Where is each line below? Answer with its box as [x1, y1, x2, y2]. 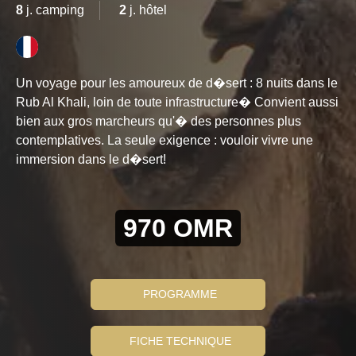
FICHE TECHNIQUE [129, 335, 231, 347]
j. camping [23, 3, 84, 17]
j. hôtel [126, 3, 167, 17]
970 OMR [123, 214, 233, 242]
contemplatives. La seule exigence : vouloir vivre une [16, 133, 313, 147]
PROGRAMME [143, 288, 217, 300]
